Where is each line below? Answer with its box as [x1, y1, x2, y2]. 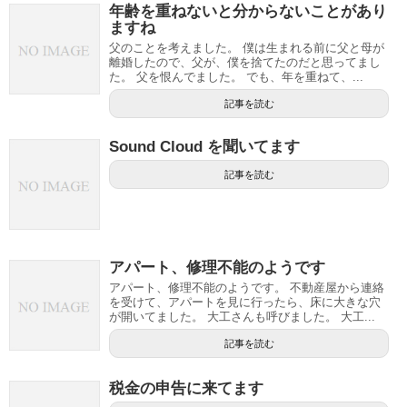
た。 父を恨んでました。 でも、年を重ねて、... [109, 70, 363, 84]
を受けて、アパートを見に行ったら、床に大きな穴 [109, 295, 381, 310]
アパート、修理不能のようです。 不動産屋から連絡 [109, 281, 384, 295]
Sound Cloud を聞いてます [109, 138, 300, 156]
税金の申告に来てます [109, 380, 263, 398]
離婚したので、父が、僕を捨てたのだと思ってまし [109, 55, 381, 70]
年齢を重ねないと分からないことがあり [109, 3, 387, 21]
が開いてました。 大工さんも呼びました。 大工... [109, 310, 375, 324]
